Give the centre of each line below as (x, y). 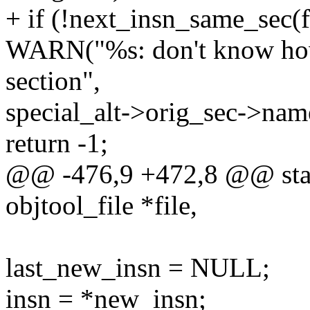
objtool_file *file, (101, 206)
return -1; (57, 143)
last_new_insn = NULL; (138, 268)
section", (53, 81)
